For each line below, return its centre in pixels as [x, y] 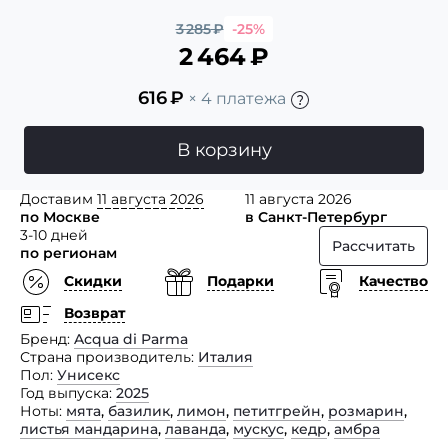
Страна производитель [105, 356]
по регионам [68, 252]
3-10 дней [54, 234]
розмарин [366, 410]
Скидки [93, 281]
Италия [225, 356]
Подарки [240, 281]
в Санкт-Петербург [316, 216]
